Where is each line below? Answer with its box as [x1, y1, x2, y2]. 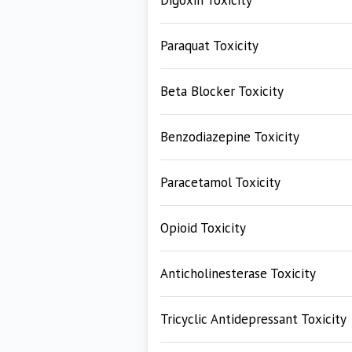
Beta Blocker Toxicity [160, 82, 284, 100]
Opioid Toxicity [160, 219, 246, 236]
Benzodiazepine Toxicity [160, 128, 299, 145]
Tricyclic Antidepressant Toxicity [160, 310, 346, 328]
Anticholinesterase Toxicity [160, 265, 316, 282]
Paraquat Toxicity [160, 37, 258, 54]
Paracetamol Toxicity [160, 174, 280, 191]
